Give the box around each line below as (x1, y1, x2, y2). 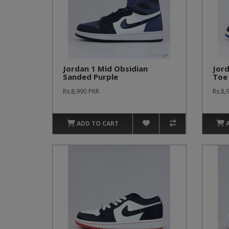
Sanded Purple (63, 72, 118, 82)
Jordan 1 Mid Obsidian (63, 63, 148, 74)
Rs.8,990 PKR (63, 87, 99, 96)
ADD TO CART (76, 119, 119, 128)
